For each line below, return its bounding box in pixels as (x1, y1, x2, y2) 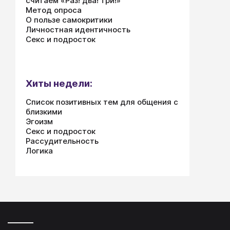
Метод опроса (26, 5, 82, 15)
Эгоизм (26, 117, 53, 126)
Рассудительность (26, 136, 99, 146)
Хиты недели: (26, 78, 92, 89)
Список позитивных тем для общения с (26, 97, 178, 107)
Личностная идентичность (26, 25, 130, 34)
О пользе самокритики (26, 15, 112, 25)
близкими (26, 107, 62, 117)
